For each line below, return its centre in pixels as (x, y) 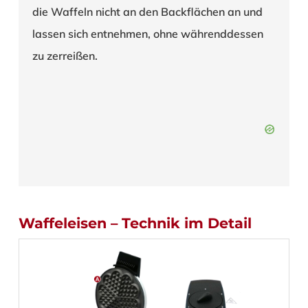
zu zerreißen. (65, 55)
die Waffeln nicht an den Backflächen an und (147, 11)
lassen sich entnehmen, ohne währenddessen (147, 33)
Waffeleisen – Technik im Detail (135, 223)
